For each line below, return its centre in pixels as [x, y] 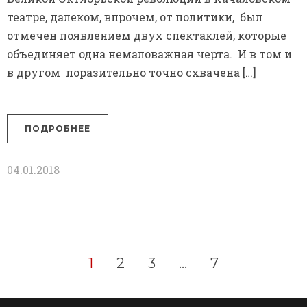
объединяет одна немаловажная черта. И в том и [149, 54]
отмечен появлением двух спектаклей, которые [147, 36]
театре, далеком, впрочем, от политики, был [135, 17]
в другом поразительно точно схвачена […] [132, 73]
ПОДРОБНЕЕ [58, 129]
